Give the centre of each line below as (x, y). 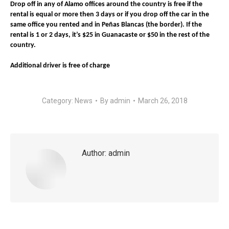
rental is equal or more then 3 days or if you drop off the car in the (110, 15)
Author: (94, 153)
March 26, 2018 (163, 101)
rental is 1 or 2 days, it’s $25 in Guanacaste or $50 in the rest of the (110, 35)
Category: (58, 101)
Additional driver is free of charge (60, 66)
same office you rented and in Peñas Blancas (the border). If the (106, 25)
